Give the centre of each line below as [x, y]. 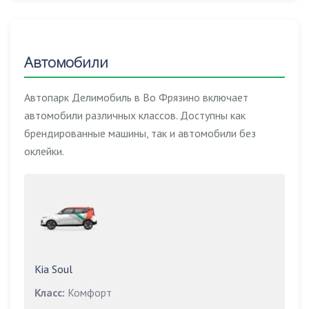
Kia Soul [53, 269]
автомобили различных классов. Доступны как [135, 115]
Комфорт [88, 292]
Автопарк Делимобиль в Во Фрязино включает [136, 97]
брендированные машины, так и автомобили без [140, 133]
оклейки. [44, 151]
